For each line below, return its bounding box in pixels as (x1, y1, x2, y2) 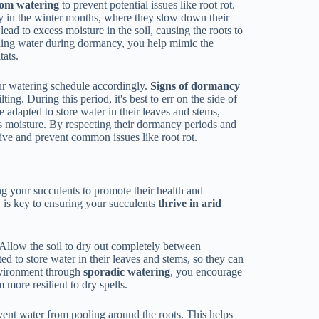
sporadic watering (83, 265, 171, 278)
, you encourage (170, 265, 243, 278)
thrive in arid (158, 197, 222, 209)
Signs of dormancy (150, 80, 241, 93)
